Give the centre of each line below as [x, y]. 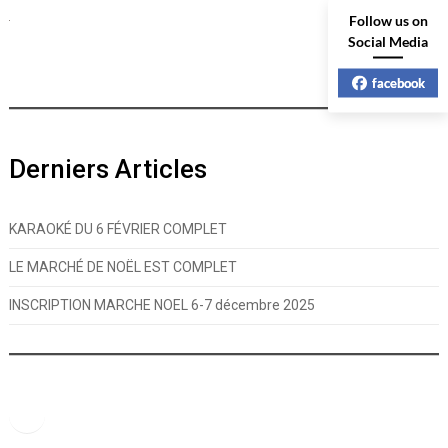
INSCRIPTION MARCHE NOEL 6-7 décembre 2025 [161, 305]
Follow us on [388, 20]
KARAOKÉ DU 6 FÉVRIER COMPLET [117, 229]
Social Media [388, 41]
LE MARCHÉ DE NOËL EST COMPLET [122, 267]
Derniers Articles [107, 169]
